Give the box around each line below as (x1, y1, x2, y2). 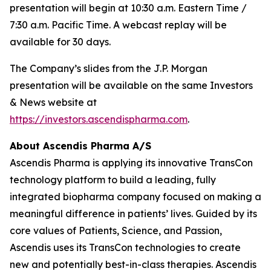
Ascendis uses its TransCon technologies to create (10, 241, 241, 253)
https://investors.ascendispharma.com (10, 113, 188, 125)
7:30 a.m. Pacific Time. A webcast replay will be (10, 19, 227, 31)
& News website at (10, 96, 97, 108)
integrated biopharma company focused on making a (10, 191, 261, 203)
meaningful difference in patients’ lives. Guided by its (10, 207, 257, 220)
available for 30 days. (10, 36, 111, 48)
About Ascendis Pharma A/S (10, 140, 151, 152)
